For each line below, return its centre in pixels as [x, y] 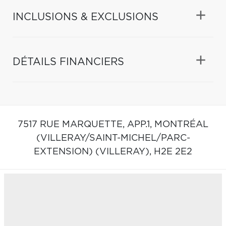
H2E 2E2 [173, 152]
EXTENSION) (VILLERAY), [94, 152]
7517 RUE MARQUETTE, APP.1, [86, 124]
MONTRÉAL [181, 124]
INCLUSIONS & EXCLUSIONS [86, 17]
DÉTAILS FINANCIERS [68, 62]
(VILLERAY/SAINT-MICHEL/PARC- [113, 138]
